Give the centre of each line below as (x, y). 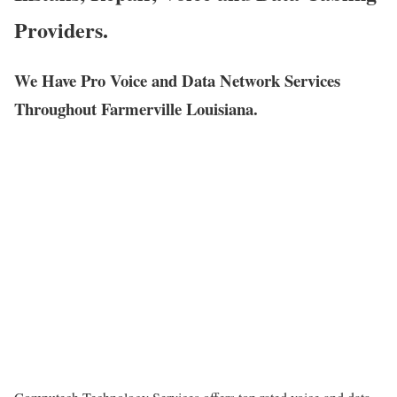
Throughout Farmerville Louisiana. (136, 109)
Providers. (61, 30)
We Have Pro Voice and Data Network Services (177, 81)
